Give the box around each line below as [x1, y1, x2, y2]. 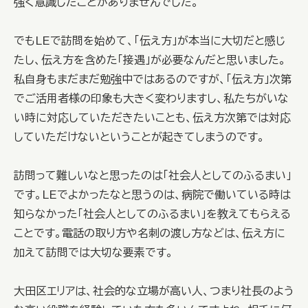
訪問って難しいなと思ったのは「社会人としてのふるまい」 [14, 170, 291, 181]
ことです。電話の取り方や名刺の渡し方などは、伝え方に [14, 228, 285, 239]
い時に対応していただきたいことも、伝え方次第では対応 [14, 112, 291, 123]
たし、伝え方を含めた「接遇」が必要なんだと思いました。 [14, 54, 286, 65]
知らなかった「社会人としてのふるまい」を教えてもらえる [14, 208, 291, 219]
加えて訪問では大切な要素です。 [14, 247, 173, 258]
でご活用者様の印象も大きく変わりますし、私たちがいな [14, 93, 289, 104]
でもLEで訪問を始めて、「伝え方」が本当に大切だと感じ [14, 35, 286, 46]
